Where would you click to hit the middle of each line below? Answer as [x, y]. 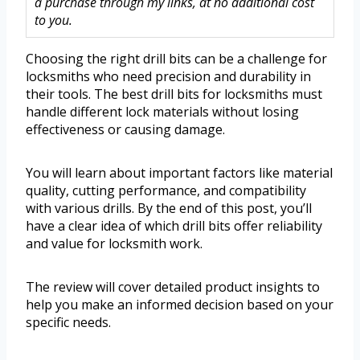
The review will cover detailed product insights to [173, 287]
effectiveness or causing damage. [125, 130]
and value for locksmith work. [114, 244]
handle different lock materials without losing [162, 112]
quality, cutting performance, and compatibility [166, 191]
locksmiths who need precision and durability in [168, 77]
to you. [53, 20]
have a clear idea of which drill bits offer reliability [174, 226]
